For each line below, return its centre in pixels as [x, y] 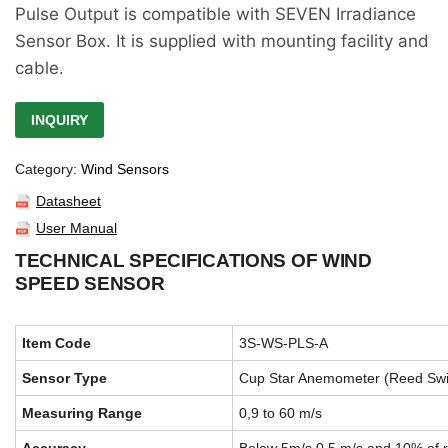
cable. [39, 68]
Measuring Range [82, 413]
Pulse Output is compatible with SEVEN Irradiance [215, 14]
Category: [48, 169]
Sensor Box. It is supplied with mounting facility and [222, 41]
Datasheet [68, 201]
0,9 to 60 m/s [280, 413]
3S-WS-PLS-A [283, 343]
